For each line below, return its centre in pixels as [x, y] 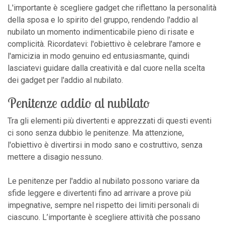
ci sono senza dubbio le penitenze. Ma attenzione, [96, 133]
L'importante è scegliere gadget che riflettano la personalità [112, 8]
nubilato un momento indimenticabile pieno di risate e [101, 32]
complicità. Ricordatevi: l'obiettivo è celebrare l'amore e [104, 44]
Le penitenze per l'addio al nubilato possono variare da [103, 181]
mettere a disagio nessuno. [55, 157]
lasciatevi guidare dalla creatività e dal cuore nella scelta [106, 68]
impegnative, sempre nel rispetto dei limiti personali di [103, 205]
